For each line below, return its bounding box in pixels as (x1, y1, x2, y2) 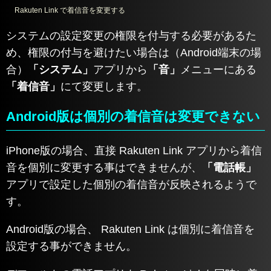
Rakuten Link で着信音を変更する (15, 6, 125, 15)
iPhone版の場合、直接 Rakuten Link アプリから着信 (6, 144, 262, 157)
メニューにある (180, 64, 256, 76)
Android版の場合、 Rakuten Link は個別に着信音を (6, 223, 255, 235)
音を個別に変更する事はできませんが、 (6, 161, 202, 174)
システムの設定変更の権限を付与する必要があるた (6, 30, 256, 42)
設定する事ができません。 (6, 240, 137, 252)
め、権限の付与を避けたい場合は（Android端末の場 (6, 47, 261, 59)
